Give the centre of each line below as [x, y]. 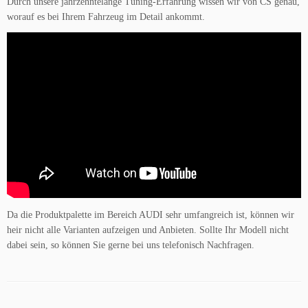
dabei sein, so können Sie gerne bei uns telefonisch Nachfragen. [131, 245]
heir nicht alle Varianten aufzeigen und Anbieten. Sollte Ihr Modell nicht [148, 230]
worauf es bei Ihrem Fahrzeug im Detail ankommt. [106, 17]
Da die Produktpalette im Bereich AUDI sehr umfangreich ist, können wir [151, 214]
